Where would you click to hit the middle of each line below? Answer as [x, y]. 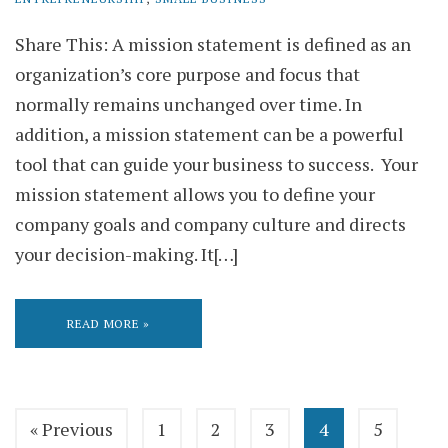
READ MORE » [108, 324]
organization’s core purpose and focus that [187, 74]
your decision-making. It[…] [126, 254]
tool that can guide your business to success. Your [216, 164]
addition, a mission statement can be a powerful [209, 134]
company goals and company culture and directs [210, 224]
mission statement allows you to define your [195, 194]
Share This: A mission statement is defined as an [213, 44]
